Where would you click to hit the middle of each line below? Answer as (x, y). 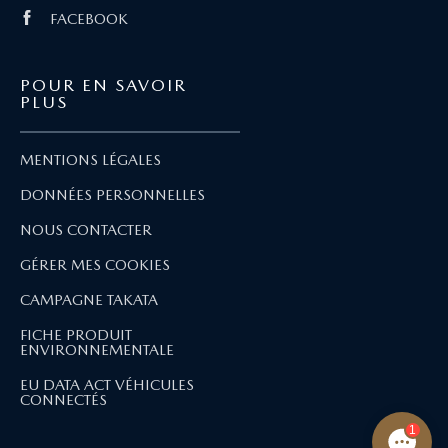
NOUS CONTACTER (86, 229)
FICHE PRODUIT (76, 334)
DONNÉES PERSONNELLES (112, 194)
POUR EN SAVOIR (103, 84)
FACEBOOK (89, 18)
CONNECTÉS (63, 399)
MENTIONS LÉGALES (90, 159)
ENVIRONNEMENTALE (97, 349)
